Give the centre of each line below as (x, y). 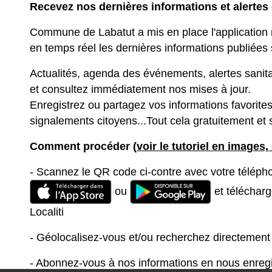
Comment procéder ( (83, 146)
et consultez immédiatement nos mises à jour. (140, 89)
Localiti (47, 212)
